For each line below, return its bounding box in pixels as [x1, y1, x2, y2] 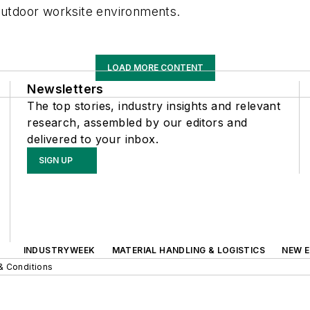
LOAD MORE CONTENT [107, 62, 203, 73]
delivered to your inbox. [27, 132, 158, 146]
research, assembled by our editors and [27, 116, 248, 129]
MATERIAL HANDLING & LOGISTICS [111, 245, 266, 255]
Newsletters [27, 82, 104, 96]
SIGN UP [39, 155, 73, 165]
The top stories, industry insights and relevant [27, 99, 281, 113]
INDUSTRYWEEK [23, 245, 95, 255]
